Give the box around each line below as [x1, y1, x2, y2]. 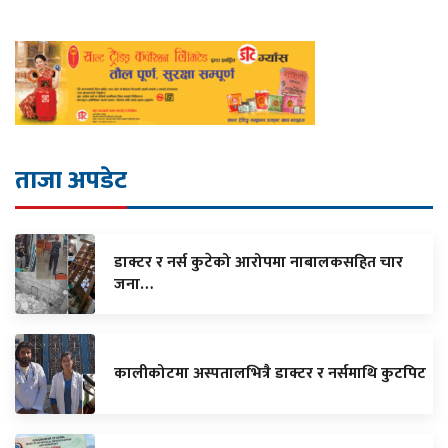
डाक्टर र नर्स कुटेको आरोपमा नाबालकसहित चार [114, 249, 403, 277]
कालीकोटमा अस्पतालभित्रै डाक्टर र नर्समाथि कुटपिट [114, 360, 426, 388]
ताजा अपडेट [15, 160, 127, 202]
